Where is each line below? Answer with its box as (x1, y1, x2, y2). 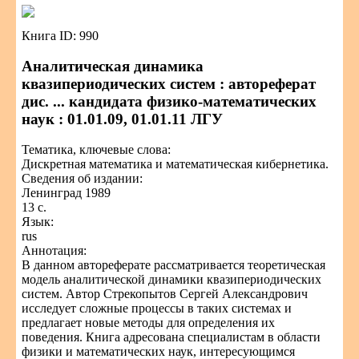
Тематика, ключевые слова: (22, 143, 171, 156)
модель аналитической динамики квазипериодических (22, 272, 321, 286)
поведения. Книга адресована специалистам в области (22, 330, 321, 344)
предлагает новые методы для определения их (22, 316, 275, 329)
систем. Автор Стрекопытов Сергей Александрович (22, 287, 308, 301)
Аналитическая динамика (22, 58, 204, 75)
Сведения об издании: (22, 171, 143, 185)
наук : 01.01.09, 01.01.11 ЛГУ (22, 111, 223, 127)
